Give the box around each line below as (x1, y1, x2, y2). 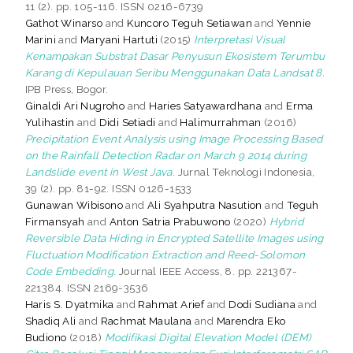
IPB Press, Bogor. (24, 82, 109, 95)
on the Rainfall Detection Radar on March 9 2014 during (24, 148, 307, 162)
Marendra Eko (216, 314, 286, 327)
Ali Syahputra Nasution (147, 198, 262, 211)
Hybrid (269, 214, 304, 228)
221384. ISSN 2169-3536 (24, 281, 149, 294)
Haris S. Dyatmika (24, 297, 114, 310)
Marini (24, 32, 57, 46)
